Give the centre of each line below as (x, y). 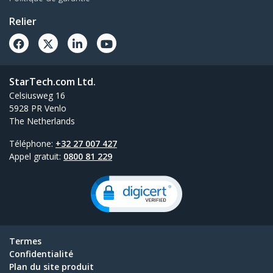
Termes (25, 241)
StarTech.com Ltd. (52, 82)
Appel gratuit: (36, 157)
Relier (23, 22)
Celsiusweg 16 (37, 96)
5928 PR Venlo (38, 108)
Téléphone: (32, 144)
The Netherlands (42, 121)
